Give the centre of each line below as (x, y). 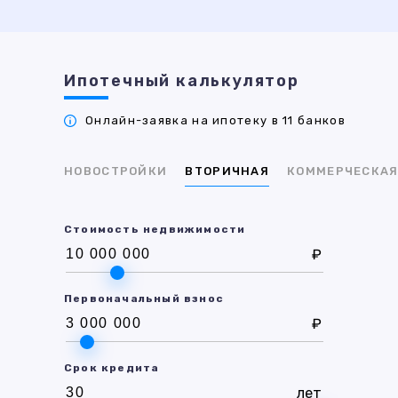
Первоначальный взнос (144, 298)
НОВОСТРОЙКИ (116, 171)
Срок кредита (112, 368)
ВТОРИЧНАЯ (227, 171)
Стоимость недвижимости (155, 229)
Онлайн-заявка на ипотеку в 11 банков (215, 120)
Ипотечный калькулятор (182, 80)
